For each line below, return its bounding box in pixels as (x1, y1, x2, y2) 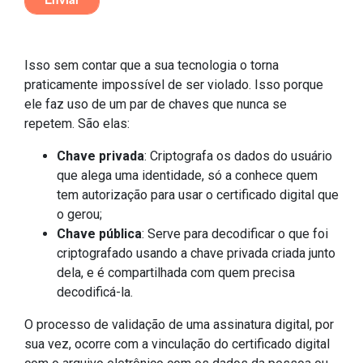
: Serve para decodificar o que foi (142, 225, 328, 241)
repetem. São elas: (24, 115, 130, 131)
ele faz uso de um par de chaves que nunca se (24, 96, 287, 112)
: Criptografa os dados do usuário (144, 147, 332, 164)
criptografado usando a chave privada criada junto (57, 245, 335, 261)
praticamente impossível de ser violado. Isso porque (24, 76, 323, 92)
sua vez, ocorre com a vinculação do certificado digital (24, 335, 330, 352)
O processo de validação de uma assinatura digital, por (24, 316, 334, 332)
